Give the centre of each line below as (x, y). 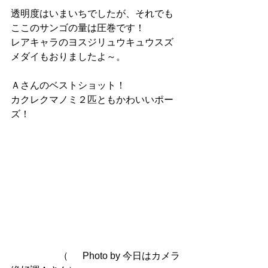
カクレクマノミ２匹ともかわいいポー (92, 100)
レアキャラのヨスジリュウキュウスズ (92, 42)
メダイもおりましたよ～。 (68, 57)
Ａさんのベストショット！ (68, 86)
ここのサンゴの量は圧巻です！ (78, 28)
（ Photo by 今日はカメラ (39, 256)
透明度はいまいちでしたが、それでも (92, 14)
